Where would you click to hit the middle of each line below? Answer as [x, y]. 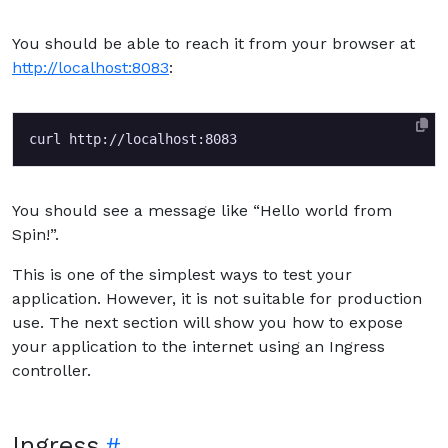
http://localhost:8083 [90, 67]
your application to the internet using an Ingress [198, 346]
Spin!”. [35, 234]
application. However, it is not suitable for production [217, 298]
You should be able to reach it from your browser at [213, 43]
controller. [51, 370]
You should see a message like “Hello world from [202, 210]
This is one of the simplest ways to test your [182, 274]
